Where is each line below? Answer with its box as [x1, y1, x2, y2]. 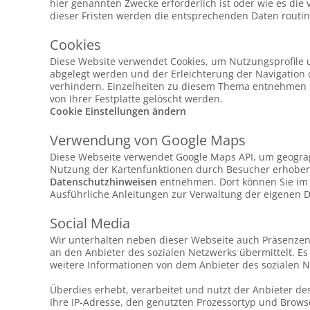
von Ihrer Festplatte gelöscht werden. [50, 92, 223, 105]
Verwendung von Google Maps [50, 131, 246, 149]
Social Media [50, 214, 130, 232]
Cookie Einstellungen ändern [50, 104, 186, 118]
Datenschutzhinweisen [50, 175, 157, 188]
